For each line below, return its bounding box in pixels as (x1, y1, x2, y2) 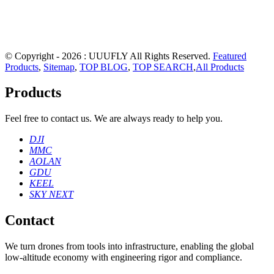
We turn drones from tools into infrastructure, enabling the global (5, 241, 254, 252)
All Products (196, 61, 244, 72)
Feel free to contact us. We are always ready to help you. (5, 113, 223, 124)
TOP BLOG (80, 61, 128, 72)
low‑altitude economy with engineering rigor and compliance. (5, 252, 242, 263)
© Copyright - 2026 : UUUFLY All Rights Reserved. (5, 50, 213, 61)
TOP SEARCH (133, 61, 193, 72)
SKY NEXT (29, 189, 73, 200)
